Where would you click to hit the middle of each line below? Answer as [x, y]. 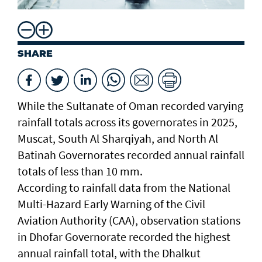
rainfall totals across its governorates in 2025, [127, 122]
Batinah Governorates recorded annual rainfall [131, 155]
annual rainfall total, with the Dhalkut [109, 253]
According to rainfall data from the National [124, 188]
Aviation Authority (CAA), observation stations [129, 220]
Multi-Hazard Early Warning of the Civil [111, 204]
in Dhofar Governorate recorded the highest [124, 237]
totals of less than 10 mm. [80, 171]
